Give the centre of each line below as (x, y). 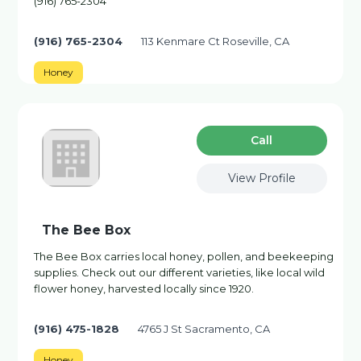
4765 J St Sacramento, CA (204, 329)
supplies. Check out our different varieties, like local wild (180, 272)
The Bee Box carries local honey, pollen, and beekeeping (184, 256)
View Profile (261, 178)
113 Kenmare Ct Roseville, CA (216, 41)
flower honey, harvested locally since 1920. (144, 288)
